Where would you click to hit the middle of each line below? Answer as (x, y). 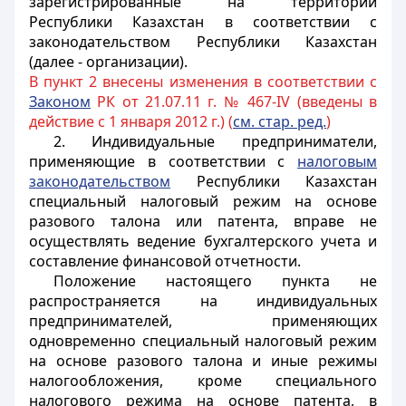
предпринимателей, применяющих (203, 321)
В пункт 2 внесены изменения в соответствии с (203, 82)
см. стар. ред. (280, 121)
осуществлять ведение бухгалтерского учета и (203, 241)
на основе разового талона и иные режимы (203, 361)
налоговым (337, 161)
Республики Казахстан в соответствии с (203, 22)
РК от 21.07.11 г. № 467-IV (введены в (234, 101)
